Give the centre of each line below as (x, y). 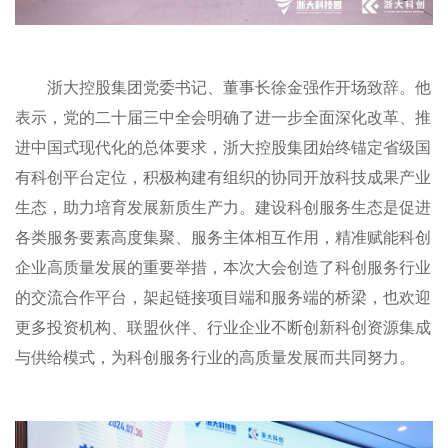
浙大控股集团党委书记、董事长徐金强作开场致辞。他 (238, 87)
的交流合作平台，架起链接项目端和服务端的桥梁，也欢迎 (223, 297)
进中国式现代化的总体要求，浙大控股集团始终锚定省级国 (223, 147)
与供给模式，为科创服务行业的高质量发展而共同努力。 (215, 357)
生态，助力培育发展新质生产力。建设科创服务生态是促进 (223, 207)
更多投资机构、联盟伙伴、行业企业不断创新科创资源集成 (223, 327)
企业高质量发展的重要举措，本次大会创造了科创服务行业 (223, 267)
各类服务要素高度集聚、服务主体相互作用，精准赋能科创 (223, 237)
